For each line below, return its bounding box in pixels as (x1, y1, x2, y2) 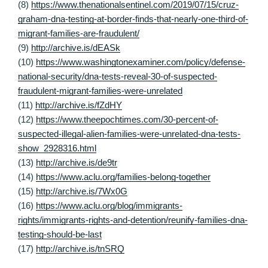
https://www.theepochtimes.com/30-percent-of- (36, 114, 218, 124)
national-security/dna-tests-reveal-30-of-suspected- (18, 71, 217, 81)
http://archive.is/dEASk (31, 42, 120, 53)
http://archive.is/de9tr (36, 157, 117, 167)
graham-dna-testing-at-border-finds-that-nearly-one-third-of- (18, 13, 248, 24)
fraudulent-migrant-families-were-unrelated (18, 85, 182, 96)
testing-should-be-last (18, 229, 102, 239)
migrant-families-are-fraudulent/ (18, 28, 139, 38)
